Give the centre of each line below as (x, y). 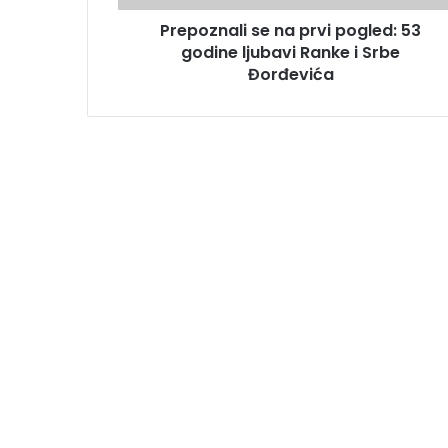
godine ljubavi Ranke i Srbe (290, 52)
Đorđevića (290, 74)
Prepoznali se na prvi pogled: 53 (290, 30)
